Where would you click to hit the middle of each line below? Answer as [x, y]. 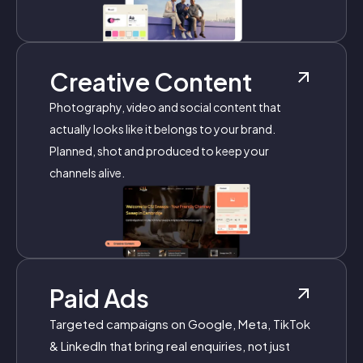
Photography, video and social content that [165, 107]
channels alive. [87, 173]
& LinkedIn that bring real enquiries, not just [170, 346]
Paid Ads [99, 299]
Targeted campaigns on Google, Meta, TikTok [180, 324]
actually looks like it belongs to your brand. [162, 129]
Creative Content [151, 82]
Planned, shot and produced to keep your [159, 151]
